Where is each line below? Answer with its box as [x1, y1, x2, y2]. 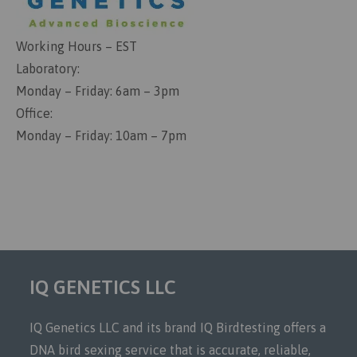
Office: [16, 105, 56, 120]
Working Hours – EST [16, 38, 137, 53]
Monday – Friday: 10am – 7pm [16, 127, 186, 143]
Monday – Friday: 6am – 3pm [16, 83, 179, 98]
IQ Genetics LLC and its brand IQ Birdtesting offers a [29, 320, 327, 335]
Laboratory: [16, 61, 80, 76]
